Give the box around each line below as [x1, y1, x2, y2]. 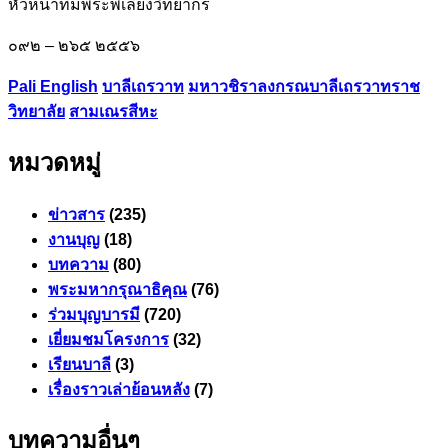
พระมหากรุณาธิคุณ [48, 280, 187, 298]
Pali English [8, 77, 98, 95]
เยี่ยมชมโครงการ [48, 330, 169, 348]
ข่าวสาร [48, 205, 105, 223]
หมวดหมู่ [8, 148, 101, 176]
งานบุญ [48, 230, 100, 248]
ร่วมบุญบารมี [48, 305, 140, 323]
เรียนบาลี [48, 355, 111, 373]
